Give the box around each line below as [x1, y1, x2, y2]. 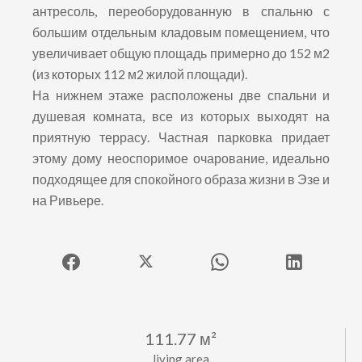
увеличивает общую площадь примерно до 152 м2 [32, 45, 330, 61]
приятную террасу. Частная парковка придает [32, 129, 330, 145]
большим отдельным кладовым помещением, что [32, 24, 330, 40]
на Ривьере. [32, 192, 103, 208]
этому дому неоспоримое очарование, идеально [32, 150, 330, 166]
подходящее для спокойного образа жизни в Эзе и [32, 171, 330, 187]
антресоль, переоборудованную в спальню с [32, 3, 330, 19]
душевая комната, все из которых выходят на [32, 108, 330, 124]
